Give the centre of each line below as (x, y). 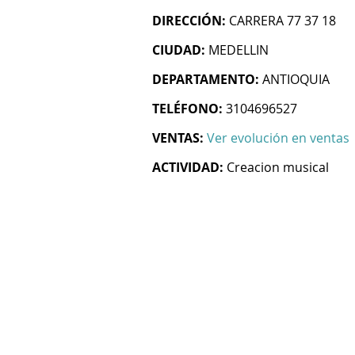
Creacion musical (278, 167)
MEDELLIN (239, 50)
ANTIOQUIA (296, 79)
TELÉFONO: (187, 109)
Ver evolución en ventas (278, 138)
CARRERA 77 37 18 (282, 21)
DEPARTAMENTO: (206, 79)
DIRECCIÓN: (189, 21)
